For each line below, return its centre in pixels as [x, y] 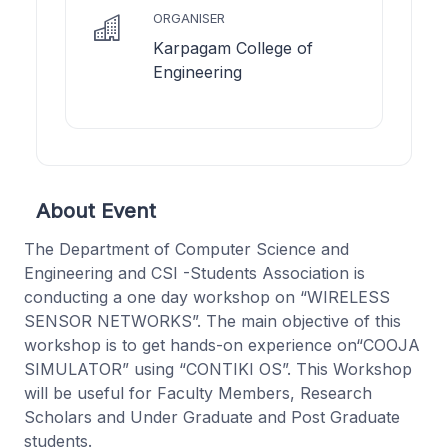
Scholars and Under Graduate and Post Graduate [212, 416]
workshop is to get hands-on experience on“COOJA [222, 344]
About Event [96, 210]
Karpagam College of [233, 47]
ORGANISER [189, 17]
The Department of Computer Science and [186, 248]
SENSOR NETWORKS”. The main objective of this [212, 320]
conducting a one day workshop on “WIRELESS [207, 296]
